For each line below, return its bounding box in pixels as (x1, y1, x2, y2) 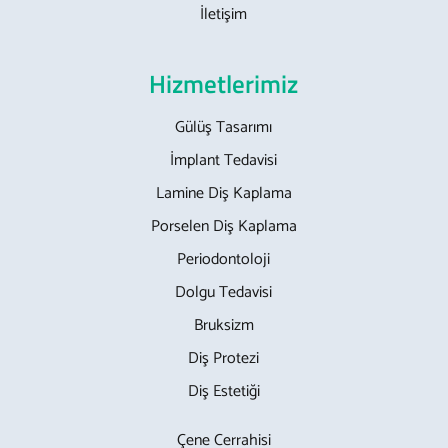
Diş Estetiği (187, 377, 260, 405)
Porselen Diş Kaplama (150, 212, 297, 240)
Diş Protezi (188, 344, 260, 372)
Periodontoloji (177, 245, 271, 273)
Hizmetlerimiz (149, 64, 299, 103)
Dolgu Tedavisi (175, 278, 273, 306)
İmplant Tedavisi (170, 146, 278, 174)
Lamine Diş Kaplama (155, 179, 292, 207)
